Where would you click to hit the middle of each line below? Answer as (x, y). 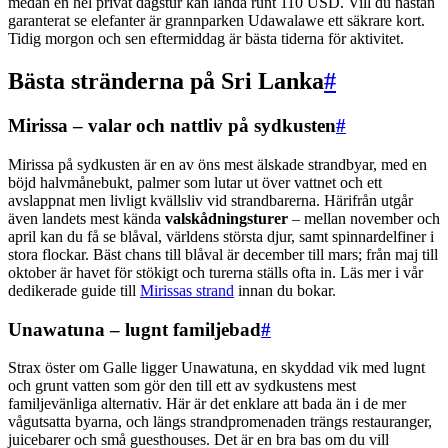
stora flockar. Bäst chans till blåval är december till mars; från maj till (223, 254)
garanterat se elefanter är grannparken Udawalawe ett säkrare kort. (216, 21)
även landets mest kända (86, 218)
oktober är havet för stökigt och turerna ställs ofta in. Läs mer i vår (215, 272)
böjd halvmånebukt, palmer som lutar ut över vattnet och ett (195, 182)
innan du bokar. (285, 290)
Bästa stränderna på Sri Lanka (166, 81)
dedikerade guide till (74, 290)
